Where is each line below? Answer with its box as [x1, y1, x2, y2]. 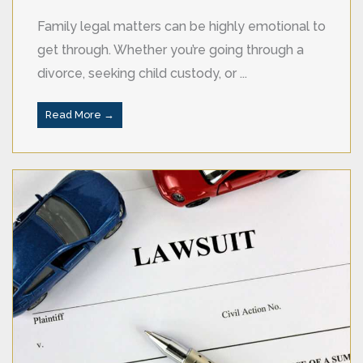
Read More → [45, 108, 114, 121]
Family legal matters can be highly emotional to [37, 18, 326, 34]
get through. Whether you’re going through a [37, 41, 304, 58]
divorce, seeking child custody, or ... [37, 65, 247, 81]
